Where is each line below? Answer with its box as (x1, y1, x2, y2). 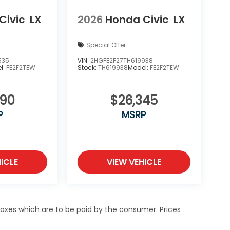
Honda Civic (105, 12, 168, 27)
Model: (127, 63, 150, 72)
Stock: (77, 63, 98, 72)
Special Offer (86, 41, 126, 50)
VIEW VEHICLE (106, 156, 161, 168)
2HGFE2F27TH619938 (90, 56, 153, 65)
